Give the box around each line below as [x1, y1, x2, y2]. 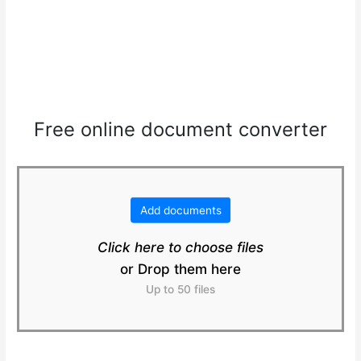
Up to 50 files [146, 282, 215, 296]
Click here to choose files [98, 238, 263, 255]
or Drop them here [120, 259, 241, 277]
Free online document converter [34, 118, 327, 142]
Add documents [139, 203, 222, 217]
